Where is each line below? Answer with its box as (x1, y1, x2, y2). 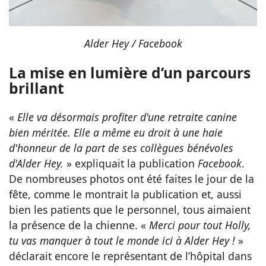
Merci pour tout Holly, (149, 218, 251, 233)
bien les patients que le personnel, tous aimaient (9, 202, 251, 217)
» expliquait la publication (64, 156, 198, 171)
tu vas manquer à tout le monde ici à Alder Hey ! (9, 233, 238, 248)
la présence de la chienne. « (9, 218, 149, 233)
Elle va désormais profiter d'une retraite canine (17, 110, 237, 125)
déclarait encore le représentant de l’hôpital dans (9, 249, 252, 264)
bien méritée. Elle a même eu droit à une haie (9, 125, 223, 140)
